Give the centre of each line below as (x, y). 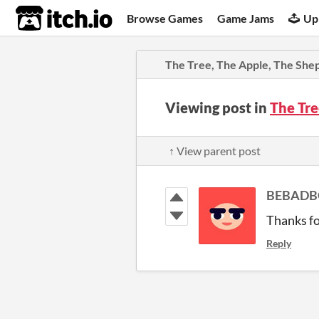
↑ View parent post (215, 151)
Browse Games (165, 18)
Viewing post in (218, 108)
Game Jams (246, 18)
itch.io (46, 19)
